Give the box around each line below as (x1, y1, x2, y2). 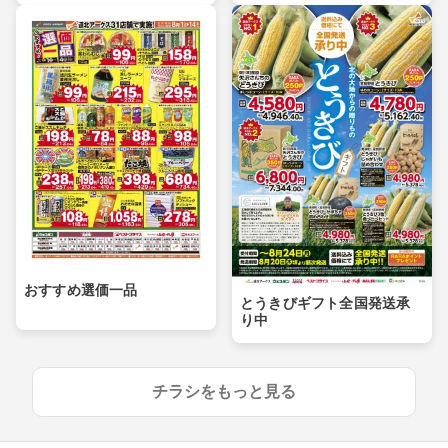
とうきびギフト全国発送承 (240, 295, 411, 312)
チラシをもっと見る (152, 383, 296, 401)
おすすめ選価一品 (24, 282, 138, 299)
